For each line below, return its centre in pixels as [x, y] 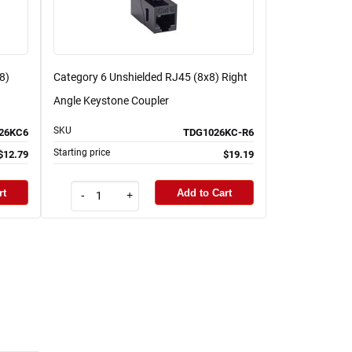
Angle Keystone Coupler [111, 101]
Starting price [82, 153]
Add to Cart [204, 192]
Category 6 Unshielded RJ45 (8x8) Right [150, 77]
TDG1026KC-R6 [218, 133]
